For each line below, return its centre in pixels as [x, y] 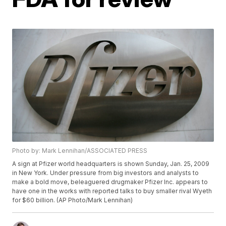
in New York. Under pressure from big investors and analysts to [106, 173]
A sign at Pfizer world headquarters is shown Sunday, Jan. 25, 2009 [111, 164]
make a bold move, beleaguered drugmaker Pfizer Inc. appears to [110, 182]
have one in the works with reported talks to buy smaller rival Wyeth [112, 191]
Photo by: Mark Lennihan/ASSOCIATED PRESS [80, 151]
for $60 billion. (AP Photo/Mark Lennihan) [73, 200]
